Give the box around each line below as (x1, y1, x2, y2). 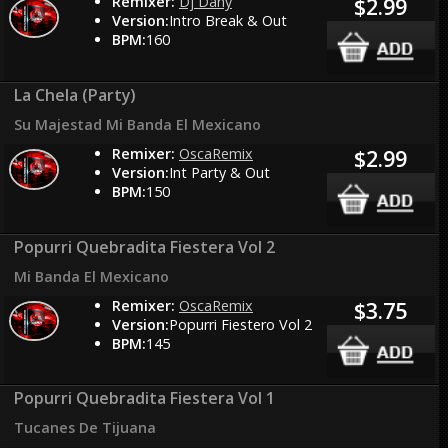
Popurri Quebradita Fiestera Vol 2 (14, 235, 276, 258)
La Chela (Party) (14, 83, 137, 106)
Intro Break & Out (168, 11, 287, 31)
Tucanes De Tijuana (14, 418, 157, 438)
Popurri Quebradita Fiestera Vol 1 (14, 387, 276, 410)
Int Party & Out (168, 162, 270, 182)
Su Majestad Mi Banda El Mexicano (14, 114, 262, 134)
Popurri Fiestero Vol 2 (168, 314, 312, 334)
